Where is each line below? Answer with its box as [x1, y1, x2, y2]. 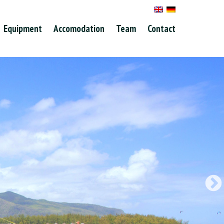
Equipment [3, 22, 42, 34]
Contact [147, 22, 175, 34]
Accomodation [53, 22, 104, 34]
